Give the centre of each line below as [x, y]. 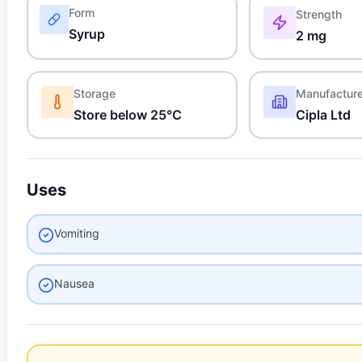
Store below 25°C [128, 115]
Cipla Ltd [324, 115]
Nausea [75, 283]
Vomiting [77, 233]
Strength [319, 14]
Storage [95, 93]
